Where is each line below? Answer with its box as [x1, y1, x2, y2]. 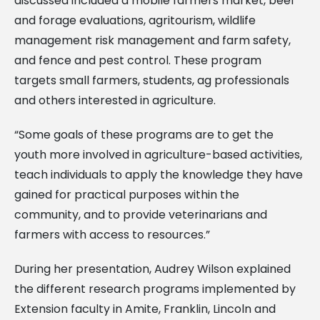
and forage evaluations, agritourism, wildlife [14, 11, 256, 29]
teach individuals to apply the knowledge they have [14, 166, 303, 183]
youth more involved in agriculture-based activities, [14, 146, 302, 163]
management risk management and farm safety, [14, 31, 291, 49]
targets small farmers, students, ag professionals [14, 71, 289, 89]
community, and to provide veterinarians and [14, 206, 267, 223]
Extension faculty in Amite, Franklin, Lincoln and [14, 300, 276, 317]
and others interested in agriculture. [14, 91, 216, 109]
